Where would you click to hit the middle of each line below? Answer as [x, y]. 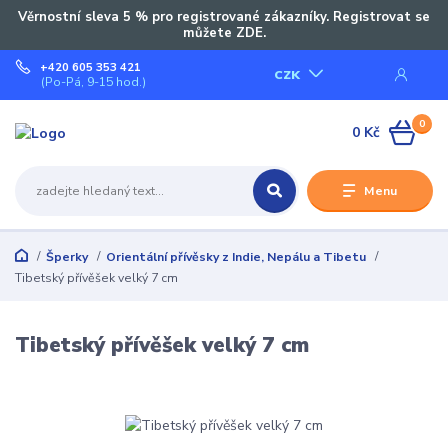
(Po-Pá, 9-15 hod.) [94, 82]
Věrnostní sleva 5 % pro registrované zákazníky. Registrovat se [224, 16]
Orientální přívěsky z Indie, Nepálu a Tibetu [235, 256]
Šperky [66, 256]
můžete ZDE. [224, 32]
